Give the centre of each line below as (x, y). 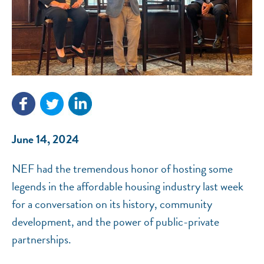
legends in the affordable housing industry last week (128, 187)
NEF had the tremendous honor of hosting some (122, 169)
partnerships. (42, 240)
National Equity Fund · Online (118, 88)
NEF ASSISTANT (107, 71)
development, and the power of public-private (115, 222)
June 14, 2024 (45, 139)
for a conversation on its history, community (112, 204)
